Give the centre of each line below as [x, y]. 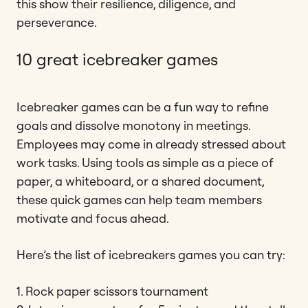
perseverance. [57, 22]
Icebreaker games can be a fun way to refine [143, 107]
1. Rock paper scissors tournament [112, 291]
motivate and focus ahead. [93, 218]
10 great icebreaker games [117, 59]
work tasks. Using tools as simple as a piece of [145, 162]
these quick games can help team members [139, 199]
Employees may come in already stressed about [151, 144]
